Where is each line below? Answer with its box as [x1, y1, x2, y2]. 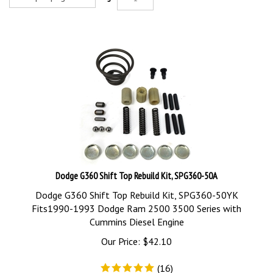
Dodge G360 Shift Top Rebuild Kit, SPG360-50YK [35, 183, 238, 196]
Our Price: [101, 230, 140, 242]
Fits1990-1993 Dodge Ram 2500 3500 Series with [32, 197, 241, 209]
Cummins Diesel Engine [89, 210, 184, 222]
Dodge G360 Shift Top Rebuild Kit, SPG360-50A [55, 164, 218, 176]
